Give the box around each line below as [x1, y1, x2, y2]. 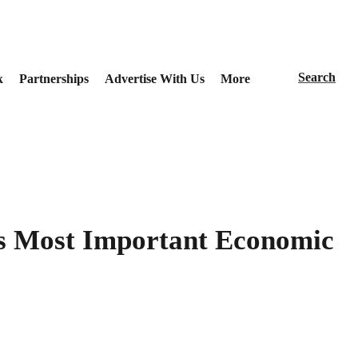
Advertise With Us [104, 71, 205, 86]
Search [298, 70, 336, 84]
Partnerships [18, 71, 89, 86]
